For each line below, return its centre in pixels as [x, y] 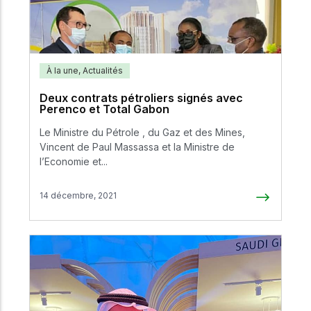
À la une [62, 71]
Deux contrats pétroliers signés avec [141, 98]
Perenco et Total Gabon [104, 109]
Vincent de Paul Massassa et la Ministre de [137, 147]
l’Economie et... [74, 162]
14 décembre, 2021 [78, 195]
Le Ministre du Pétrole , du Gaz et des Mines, [142, 133]
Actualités [103, 71]
